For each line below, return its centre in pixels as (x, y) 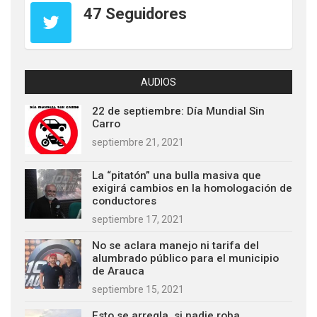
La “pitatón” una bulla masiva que (177, 176)
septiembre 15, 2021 (138, 290)
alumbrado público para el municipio (185, 259)
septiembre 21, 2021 (138, 143)
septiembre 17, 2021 (138, 220)
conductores (124, 201)
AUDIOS (158, 82)
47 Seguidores (135, 14)
